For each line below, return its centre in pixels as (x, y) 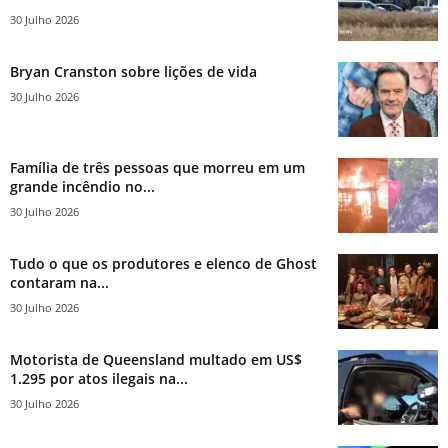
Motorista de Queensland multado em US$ (156, 359)
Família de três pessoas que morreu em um (157, 167)
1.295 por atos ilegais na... (99, 378)
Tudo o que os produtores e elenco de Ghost (163, 263)
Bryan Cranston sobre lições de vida (133, 71)
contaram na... (59, 282)
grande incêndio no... (82, 186)
